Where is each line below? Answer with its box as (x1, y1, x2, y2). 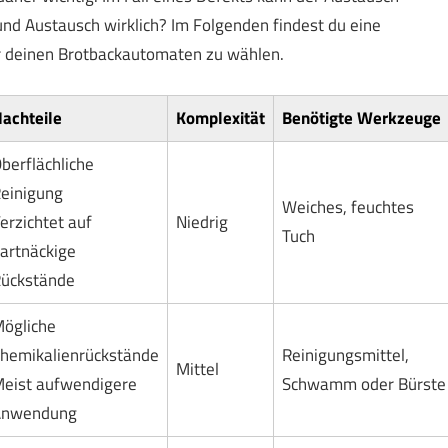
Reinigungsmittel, (281, 341, 409, 368)
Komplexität (175, 104, 265, 131)
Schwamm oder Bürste (281, 370, 446, 397)
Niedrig (175, 208, 228, 235)
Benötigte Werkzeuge (281, 104, 441, 131)
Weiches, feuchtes (281, 193, 414, 220)
